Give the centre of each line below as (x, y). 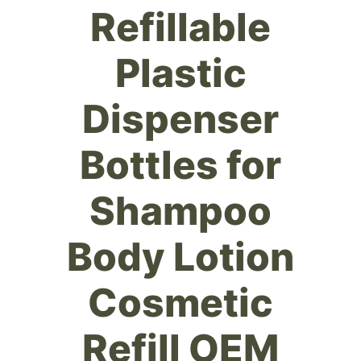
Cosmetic (180, 302)
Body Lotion (180, 256)
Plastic (180, 73)
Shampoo (180, 210)
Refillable (180, 27)
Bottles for (180, 164)
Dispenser (180, 118)
